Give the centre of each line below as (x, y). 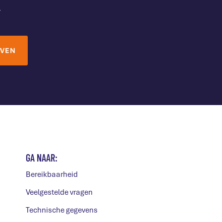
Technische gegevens (62, 210)
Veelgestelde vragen (59, 192)
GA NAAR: (42, 158)
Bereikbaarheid (52, 174)
